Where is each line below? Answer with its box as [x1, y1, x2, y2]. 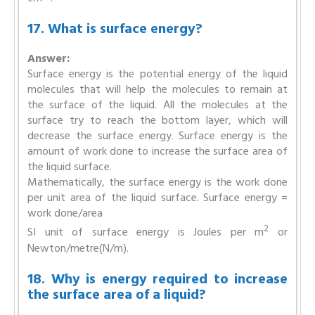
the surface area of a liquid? [27, 283, 206, 306]
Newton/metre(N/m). [27, 238, 129, 257]
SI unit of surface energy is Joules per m [27, 223, 264, 242]
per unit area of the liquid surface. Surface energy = [27, 188, 288, 207]
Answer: [27, 49, 70, 68]
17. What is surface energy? [27, 18, 202, 41]
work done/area [27, 204, 103, 223]
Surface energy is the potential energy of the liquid [27, 65, 288, 84]
